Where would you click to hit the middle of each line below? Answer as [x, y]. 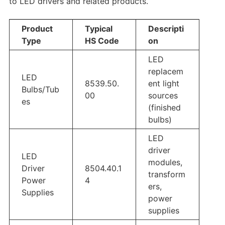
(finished [164, 108]
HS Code [102, 41]
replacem [165, 72]
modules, [165, 162]
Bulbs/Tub [40, 90]
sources [163, 96]
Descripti [166, 29]
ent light [163, 84]
